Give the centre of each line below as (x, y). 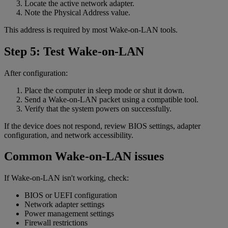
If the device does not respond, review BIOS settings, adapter (102, 126)
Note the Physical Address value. (77, 12)
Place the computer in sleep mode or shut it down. (104, 90)
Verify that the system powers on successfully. (98, 108)
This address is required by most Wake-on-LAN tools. (91, 30)
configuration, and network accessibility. (69, 135)
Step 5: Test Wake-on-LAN (74, 51)
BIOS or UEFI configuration (71, 195)
